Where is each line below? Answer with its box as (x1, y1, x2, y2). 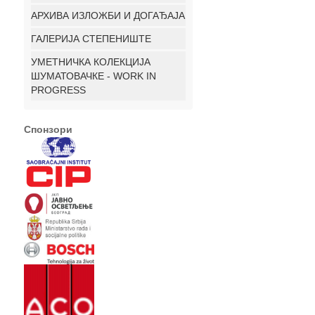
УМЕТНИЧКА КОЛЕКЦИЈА (31, 56, 150, 67)
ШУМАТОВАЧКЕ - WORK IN (31, 70, 156, 82)
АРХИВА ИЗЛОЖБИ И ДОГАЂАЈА (31, 10, 185, 21)
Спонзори (24, 124, 72, 135)
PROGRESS (31, 84, 86, 96)
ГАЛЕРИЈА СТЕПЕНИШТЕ (31, 33, 151, 44)
